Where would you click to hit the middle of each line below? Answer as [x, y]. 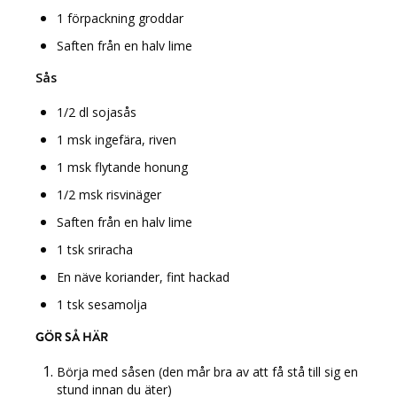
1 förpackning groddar [120, 18]
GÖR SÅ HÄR [72, 336]
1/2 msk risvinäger [109, 194]
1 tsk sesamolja [102, 304]
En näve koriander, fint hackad [143, 276]
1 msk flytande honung [122, 167]
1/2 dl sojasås [97, 112]
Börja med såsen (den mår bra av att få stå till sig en [207, 371]
